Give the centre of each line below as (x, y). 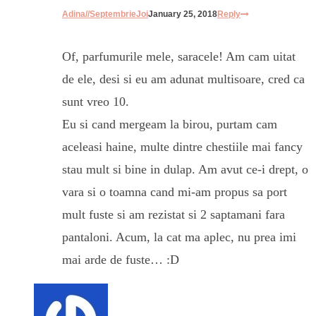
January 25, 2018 (183, 14)
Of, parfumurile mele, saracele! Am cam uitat (179, 56)
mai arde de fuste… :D (121, 259)
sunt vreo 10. (96, 101)
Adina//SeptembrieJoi (105, 14)
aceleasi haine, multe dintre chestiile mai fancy (182, 146)
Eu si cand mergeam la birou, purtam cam (170, 124)
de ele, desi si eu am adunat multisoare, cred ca (183, 79)
